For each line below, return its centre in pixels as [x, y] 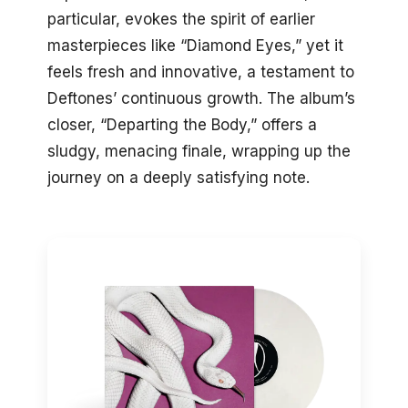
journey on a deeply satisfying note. [178, 177]
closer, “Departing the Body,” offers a [182, 124]
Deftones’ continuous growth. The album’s [201, 98]
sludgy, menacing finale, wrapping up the [199, 151]
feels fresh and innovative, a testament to [201, 71]
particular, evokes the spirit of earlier [181, 19]
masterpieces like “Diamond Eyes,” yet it [195, 45]
